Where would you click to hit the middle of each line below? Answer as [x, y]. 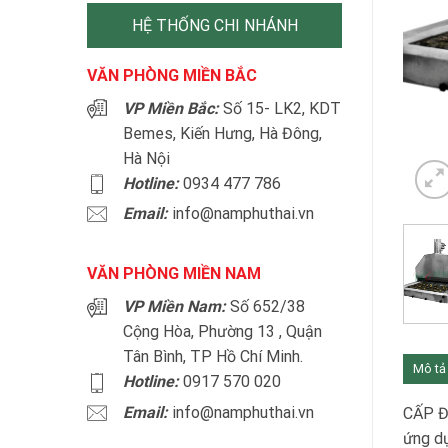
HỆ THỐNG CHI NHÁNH [214, 25]
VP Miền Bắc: [171, 108]
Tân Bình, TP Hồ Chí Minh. [213, 357]
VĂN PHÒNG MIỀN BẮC [172, 75]
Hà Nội [146, 158]
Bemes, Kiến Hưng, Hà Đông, [222, 133]
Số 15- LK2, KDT [280, 108]
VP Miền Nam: [174, 307]
